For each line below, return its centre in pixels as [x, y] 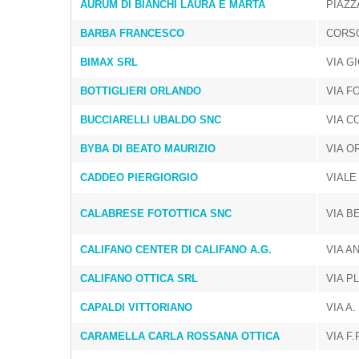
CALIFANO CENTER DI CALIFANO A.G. [176, 250]
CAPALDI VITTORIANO [136, 307]
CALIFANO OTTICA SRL [139, 278]
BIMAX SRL [109, 62]
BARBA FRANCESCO [132, 33]
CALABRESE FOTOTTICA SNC [156, 214]
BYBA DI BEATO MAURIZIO [148, 149]
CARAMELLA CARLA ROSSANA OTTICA [180, 336]
